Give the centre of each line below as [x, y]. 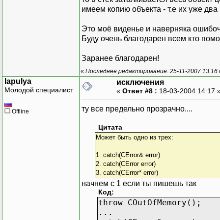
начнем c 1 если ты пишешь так [139, 183]
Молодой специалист [39, 90]
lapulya [18, 81]
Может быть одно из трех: [134, 137]
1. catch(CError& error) [128, 155]
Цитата [110, 127]
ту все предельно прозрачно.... [137, 109]
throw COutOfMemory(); [150, 202]
